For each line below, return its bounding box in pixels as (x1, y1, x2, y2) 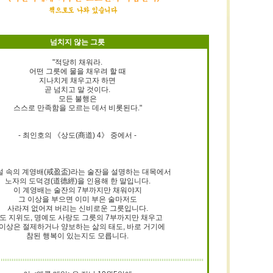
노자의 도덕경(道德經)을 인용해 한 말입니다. (4, 177, 151, 185)
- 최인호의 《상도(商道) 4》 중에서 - (18, 131, 136, 140)
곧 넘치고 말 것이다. (44, 85, 110, 94)
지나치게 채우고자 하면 (39, 76, 116, 85)
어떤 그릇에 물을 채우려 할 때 (29, 67, 126, 76)
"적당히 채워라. (52, 58, 102, 66)
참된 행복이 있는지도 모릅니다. (26, 232, 129, 240)
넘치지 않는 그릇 (50, 38, 105, 47)
